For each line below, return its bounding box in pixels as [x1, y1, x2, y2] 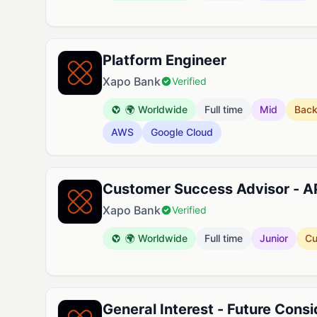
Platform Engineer [103, 52, 226, 69]
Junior [260, 232, 288, 244]
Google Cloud [151, 126, 213, 138]
